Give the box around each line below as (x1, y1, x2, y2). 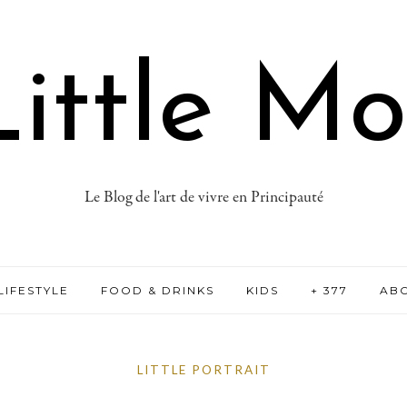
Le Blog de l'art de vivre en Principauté (84, 190, 323, 206)
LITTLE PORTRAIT (136, 362, 271, 377)
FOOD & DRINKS (101, 283, 215, 297)
